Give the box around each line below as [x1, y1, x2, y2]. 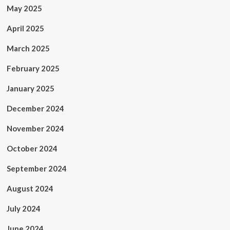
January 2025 [6, 84, 54, 93]
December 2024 [6, 104, 64, 113]
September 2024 [6, 164, 67, 173]
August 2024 [6, 184, 53, 193]
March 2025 [6, 44, 50, 53]
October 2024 [6, 144, 57, 153]
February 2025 [6, 64, 60, 73]
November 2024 [6, 124, 64, 133]
